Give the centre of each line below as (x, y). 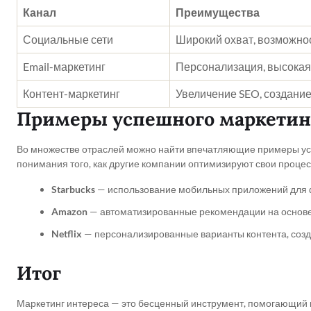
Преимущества (218, 12)
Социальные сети (68, 39)
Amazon (69, 212)
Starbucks (73, 189)
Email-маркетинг (64, 66)
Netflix (67, 234)
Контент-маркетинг (72, 93)
